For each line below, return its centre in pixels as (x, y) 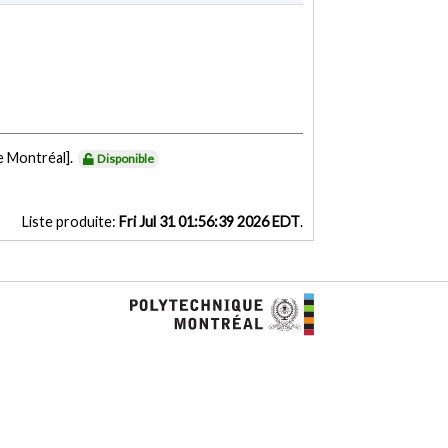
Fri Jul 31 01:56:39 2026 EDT (209, 222)
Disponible (126, 159)
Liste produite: (70, 222)
